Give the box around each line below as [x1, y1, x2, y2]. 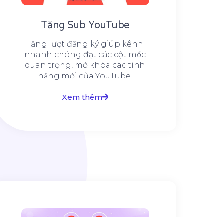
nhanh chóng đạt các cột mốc [24, 50, 146, 60]
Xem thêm [62, 93, 102, 102]
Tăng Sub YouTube [40, 19, 130, 31]
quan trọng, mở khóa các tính [25, 61, 146, 70]
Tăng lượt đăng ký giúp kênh [27, 39, 144, 49]
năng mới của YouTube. [38, 71, 133, 81]
